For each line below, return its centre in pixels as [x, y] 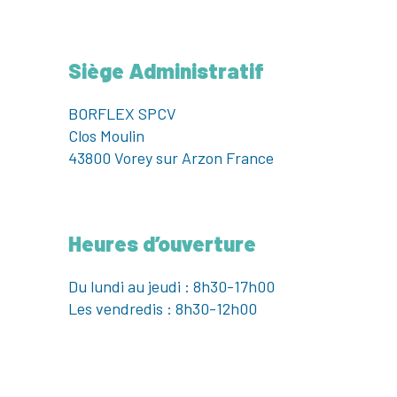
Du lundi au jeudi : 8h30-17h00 [172, 286]
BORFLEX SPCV [123, 113]
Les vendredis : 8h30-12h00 [163, 308]
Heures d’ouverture [163, 243]
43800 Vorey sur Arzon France [171, 157]
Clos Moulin [107, 135]
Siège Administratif [167, 70]
